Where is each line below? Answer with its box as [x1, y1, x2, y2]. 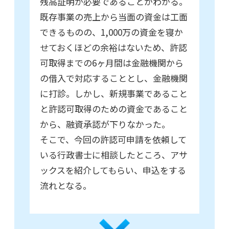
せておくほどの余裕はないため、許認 [40, 41, 187, 54]
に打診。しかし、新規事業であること [40, 87, 188, 100]
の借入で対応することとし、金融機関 [40, 72, 188, 85]
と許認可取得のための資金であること [40, 102, 188, 116]
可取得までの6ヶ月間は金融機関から [40, 56, 184, 70]
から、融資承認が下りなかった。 [40, 118, 170, 131]
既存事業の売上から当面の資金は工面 [40, 10, 188, 24]
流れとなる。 [40, 179, 91, 192]
